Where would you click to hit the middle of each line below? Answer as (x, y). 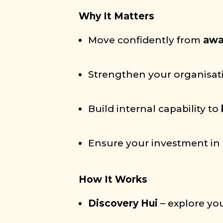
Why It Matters (117, 16)
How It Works (113, 179)
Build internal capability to (155, 109)
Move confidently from (146, 40)
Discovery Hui (123, 203)
